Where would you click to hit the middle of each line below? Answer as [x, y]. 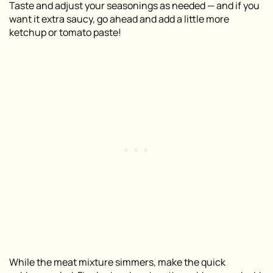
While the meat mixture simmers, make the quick [117, 262]
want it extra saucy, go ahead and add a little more [119, 19]
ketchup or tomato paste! [65, 33]
